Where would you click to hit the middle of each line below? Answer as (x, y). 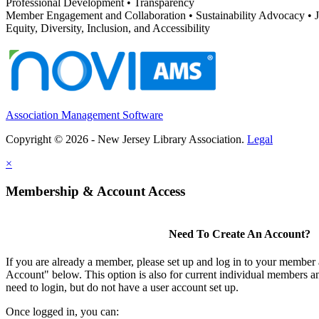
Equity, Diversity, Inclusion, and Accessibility (108, 28)
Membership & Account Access (95, 191)
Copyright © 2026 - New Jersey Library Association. (126, 140)
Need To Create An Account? (239, 234)
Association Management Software (84, 115)
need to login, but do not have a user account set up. (122, 288)
